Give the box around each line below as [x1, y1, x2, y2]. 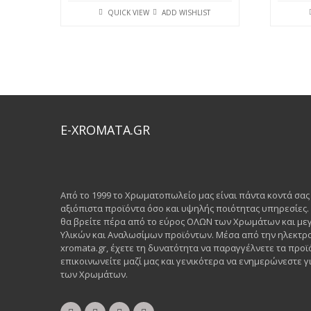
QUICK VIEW [108, 8, 150, 17]
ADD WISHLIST [162, 8, 211, 17]
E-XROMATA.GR [60, 121, 150, 138]
